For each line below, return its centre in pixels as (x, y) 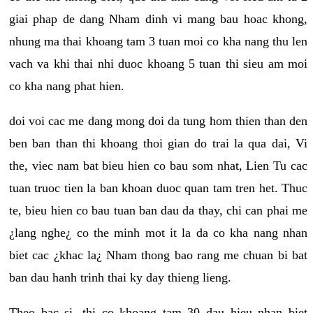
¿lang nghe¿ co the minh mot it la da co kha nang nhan (158, 232)
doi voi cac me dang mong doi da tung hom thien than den (158, 121)
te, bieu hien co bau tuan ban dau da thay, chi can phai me (158, 210)
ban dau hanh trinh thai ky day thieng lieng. (120, 277)
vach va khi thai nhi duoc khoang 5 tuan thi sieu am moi (158, 63)
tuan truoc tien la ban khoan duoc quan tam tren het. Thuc (158, 188)
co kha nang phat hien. (67, 86)
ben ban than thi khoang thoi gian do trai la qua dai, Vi (158, 143)
